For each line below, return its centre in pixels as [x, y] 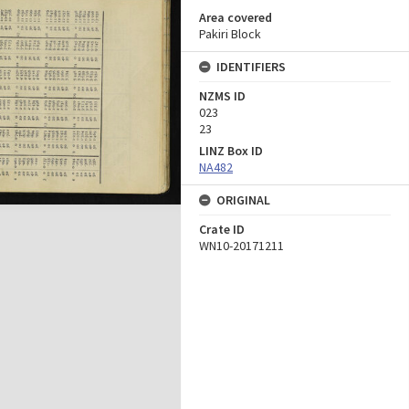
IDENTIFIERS [251, 67]
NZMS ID [222, 96]
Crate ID [222, 229]
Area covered [236, 17]
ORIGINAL [243, 200]
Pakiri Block [230, 34]
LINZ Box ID [231, 151]
